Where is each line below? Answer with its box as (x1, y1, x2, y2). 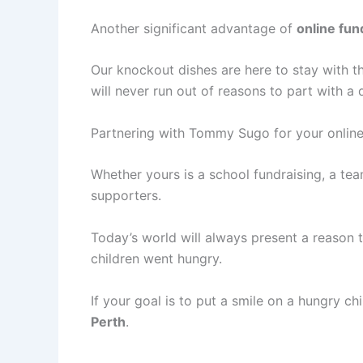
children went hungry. (91, 250, 222, 267)
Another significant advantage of (91, 19, 297, 36)
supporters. (91, 187, 161, 204)
